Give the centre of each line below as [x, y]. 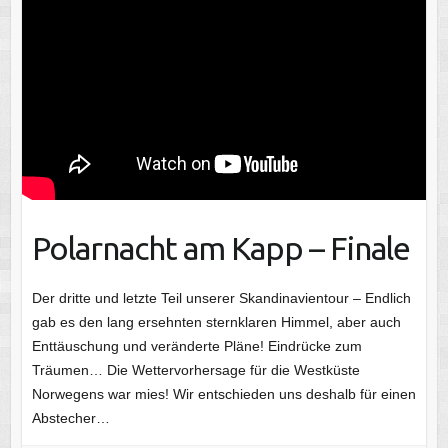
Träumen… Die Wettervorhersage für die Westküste [195, 369]
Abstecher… [70, 417]
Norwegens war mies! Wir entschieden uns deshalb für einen [223, 393]
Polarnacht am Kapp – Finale [220, 247]
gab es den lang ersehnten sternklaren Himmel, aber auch [216, 321]
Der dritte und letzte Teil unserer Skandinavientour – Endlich [221, 297]
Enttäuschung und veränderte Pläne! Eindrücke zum [196, 345]
